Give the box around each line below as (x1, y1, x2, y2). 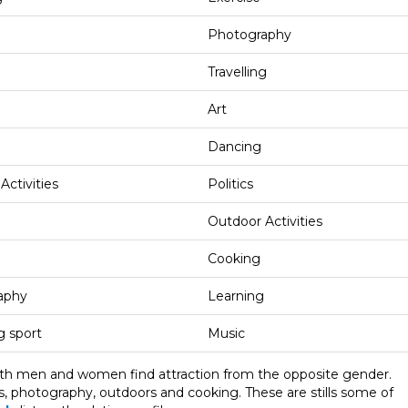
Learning (208, 287, 264, 304)
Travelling (208, 63, 267, 80)
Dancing (208, 138, 261, 155)
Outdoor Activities (208, 212, 322, 229)
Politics (208, 175, 253, 192)
